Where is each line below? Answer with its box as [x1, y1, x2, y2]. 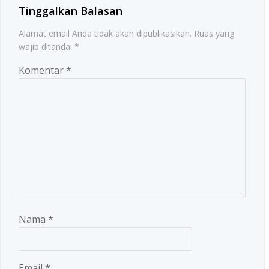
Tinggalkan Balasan [19, 4, 122, 18]
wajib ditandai [19, 41, 74, 52]
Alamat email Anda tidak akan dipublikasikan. [19, 28, 192, 39]
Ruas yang [194, 28, 234, 39]
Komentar [19, 64, 66, 77]
